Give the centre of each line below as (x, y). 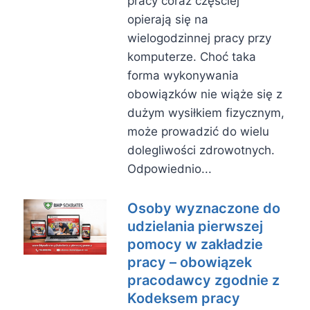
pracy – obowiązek (190, 262)
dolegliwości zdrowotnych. (201, 150)
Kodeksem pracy (184, 298)
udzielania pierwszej (195, 226)
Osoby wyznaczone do (204, 208)
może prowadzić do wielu (198, 131)
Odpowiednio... (170, 169)
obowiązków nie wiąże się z (205, 94)
